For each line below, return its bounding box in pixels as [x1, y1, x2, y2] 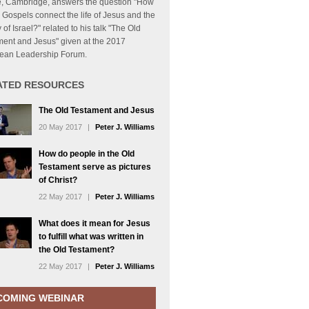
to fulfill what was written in [39, 232, 143, 241]
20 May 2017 [39, 123, 82, 131]
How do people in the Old [39, 149, 134, 159]
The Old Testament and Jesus [39, 106, 154, 115]
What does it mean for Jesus [39, 219, 150, 228]
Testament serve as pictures [39, 162, 151, 172]
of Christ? [39, 175, 77, 185]
